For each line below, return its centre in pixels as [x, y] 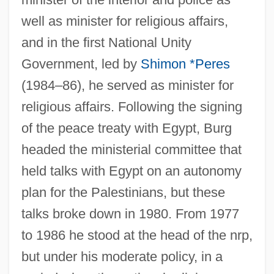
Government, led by [81, 64]
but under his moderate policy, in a [122, 256]
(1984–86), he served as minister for [127, 85]
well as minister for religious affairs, [124, 21]
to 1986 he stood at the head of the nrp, [137, 235]
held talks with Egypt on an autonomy [131, 171]
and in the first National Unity [106, 42]
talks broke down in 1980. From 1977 [130, 213]
